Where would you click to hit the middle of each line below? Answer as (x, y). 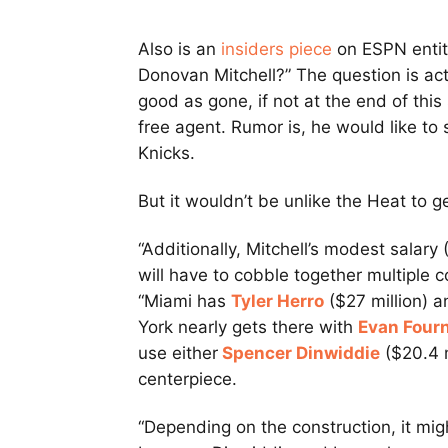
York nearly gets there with (248, 327)
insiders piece (276, 49)
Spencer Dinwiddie (301, 353)
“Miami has (184, 301)
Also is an (179, 49)
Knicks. (166, 153)
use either (178, 353)
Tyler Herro (277, 301)
